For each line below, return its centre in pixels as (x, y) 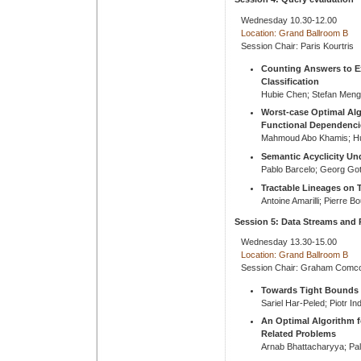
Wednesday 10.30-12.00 (289, 20)
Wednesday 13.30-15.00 (289, 241)
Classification (290, 81)
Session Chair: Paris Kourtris (297, 46)
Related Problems (299, 334)
